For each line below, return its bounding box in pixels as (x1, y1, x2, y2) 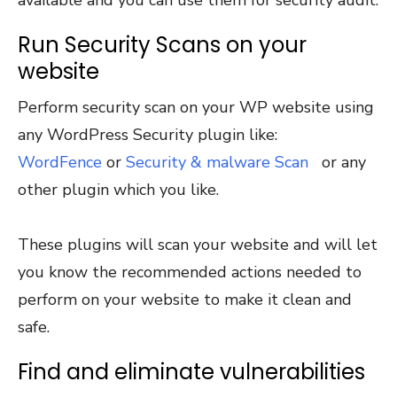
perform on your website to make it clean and (18, 288, 352, 310)
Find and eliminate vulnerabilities (18, 356, 365, 386)
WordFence (18, 151, 102, 173)
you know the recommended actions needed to (18, 261, 362, 283)
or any (308, 151, 366, 173)
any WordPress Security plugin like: (18, 123, 277, 145)
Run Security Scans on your (18, 29, 307, 59)
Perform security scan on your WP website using (18, 96, 374, 118)
